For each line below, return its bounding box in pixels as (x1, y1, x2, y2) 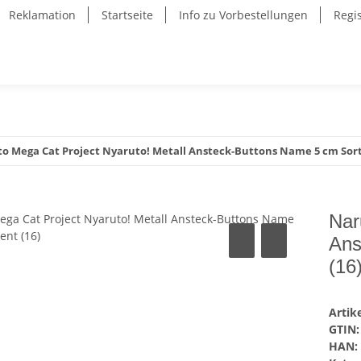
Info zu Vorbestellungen (179, 7, 308, 23)
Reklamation (9, 7, 76, 23)
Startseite (102, 7, 153, 23)
